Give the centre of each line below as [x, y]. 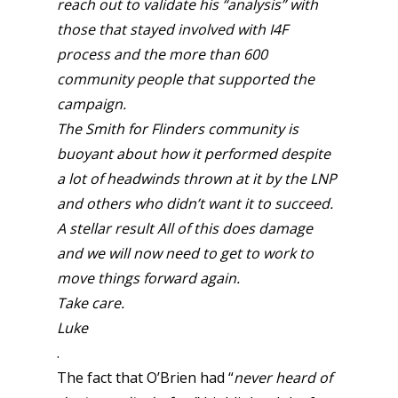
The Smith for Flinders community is [178, 129]
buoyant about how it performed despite [194, 154]
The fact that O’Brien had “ [145, 378]
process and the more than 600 [162, 54]
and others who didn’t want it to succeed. [195, 203]
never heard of [283, 378]
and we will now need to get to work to [185, 253]
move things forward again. [150, 278]
